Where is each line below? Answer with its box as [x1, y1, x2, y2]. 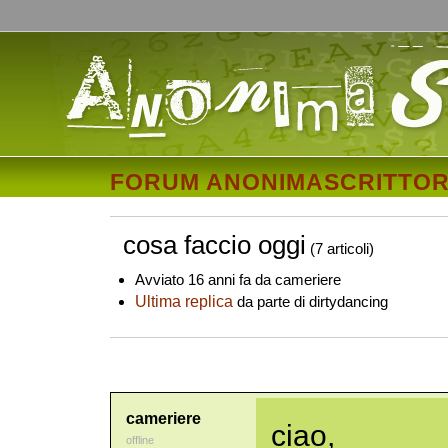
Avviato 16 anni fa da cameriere [135, 271, 342, 289]
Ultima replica [135, 292, 234, 311]
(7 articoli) [310, 241, 375, 258]
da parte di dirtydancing [233, 293, 389, 311]
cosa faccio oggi [123, 230, 307, 261]
